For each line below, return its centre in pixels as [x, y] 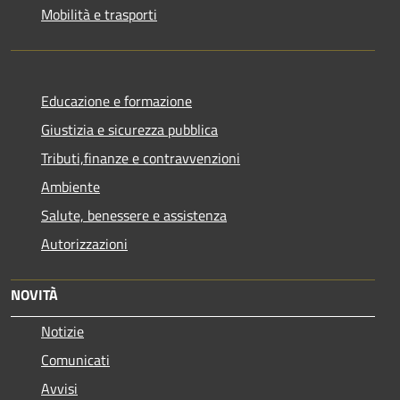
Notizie [62, 331]
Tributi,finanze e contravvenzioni [141, 158]
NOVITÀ [34, 294]
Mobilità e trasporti [99, 14]
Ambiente [71, 186]
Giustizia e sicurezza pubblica [129, 129]
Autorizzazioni [84, 243]
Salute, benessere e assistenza [134, 215]
